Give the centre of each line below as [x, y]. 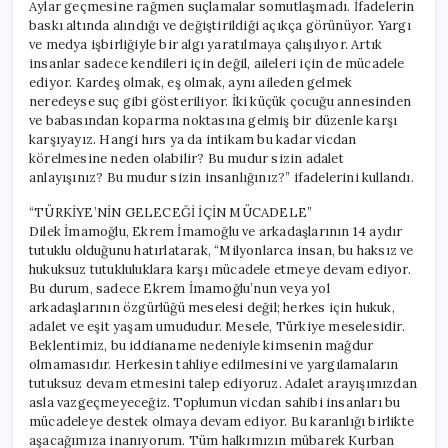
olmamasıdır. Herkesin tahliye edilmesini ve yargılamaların [214, 364]
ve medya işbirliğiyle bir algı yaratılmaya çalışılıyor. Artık [206, 44]
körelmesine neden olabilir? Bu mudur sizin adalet [186, 158]
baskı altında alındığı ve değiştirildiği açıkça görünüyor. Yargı [220, 25]
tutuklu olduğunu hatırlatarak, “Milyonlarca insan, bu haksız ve [221, 250]
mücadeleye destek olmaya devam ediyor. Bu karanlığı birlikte [222, 421]
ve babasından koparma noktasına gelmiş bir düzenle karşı [213, 120]
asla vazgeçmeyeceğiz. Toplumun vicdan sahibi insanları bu [215, 402]
